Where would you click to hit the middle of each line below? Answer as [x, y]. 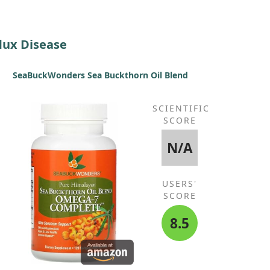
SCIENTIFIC [181, 108]
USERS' [180, 184]
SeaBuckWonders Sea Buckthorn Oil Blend [100, 75]
